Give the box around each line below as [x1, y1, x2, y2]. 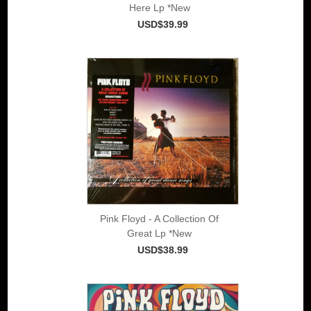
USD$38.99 [137, 244, 188, 255]
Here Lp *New [128, 1, 190, 13]
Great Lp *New [127, 227, 192, 239]
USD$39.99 [137, 18, 188, 30]
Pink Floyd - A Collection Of [100, 212, 219, 224]
